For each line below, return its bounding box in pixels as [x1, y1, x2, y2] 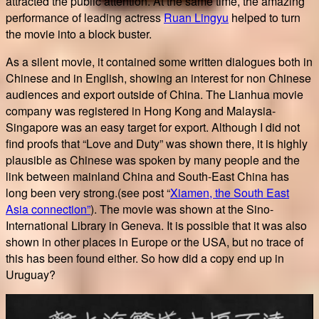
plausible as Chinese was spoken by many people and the [6, 151, 300, 168]
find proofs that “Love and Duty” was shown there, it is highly [6, 135, 308, 152]
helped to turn [229, 9, 300, 26]
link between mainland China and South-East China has [6, 167, 289, 184]
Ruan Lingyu [164, 9, 229, 26]
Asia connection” [6, 200, 90, 217]
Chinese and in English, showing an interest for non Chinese [6, 69, 311, 86]
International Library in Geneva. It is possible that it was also [6, 216, 307, 234]
